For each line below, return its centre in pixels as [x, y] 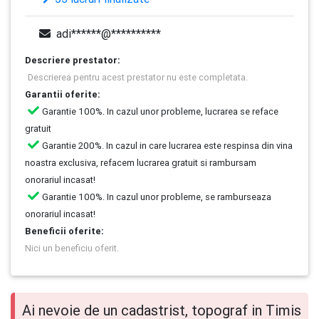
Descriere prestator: [73, 60]
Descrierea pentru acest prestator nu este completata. [138, 77]
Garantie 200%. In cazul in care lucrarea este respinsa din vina [167, 146]
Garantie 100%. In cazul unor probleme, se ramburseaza [157, 197]
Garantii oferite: [63, 94]
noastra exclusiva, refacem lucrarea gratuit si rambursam [141, 163]
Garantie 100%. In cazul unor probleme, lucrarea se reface [160, 111]
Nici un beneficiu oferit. [72, 248]
